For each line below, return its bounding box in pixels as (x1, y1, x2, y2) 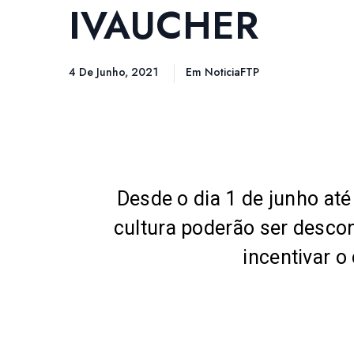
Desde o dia (116, 187, 226, 211)
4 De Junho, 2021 (69, 64, 161, 81)
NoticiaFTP (205, 64, 259, 81)
